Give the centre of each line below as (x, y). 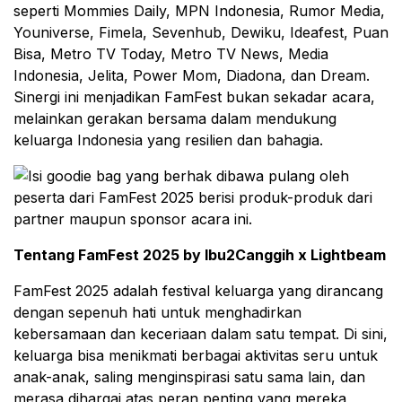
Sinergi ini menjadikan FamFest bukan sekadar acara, (194, 97)
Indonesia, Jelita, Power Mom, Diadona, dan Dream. (192, 75)
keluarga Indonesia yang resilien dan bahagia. (168, 140)
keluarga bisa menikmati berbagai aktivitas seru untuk (196, 355)
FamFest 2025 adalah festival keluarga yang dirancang (198, 291)
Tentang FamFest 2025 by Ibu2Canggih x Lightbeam (200, 255)
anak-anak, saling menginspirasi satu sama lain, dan (189, 377)
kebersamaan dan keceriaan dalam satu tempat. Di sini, (201, 334)
